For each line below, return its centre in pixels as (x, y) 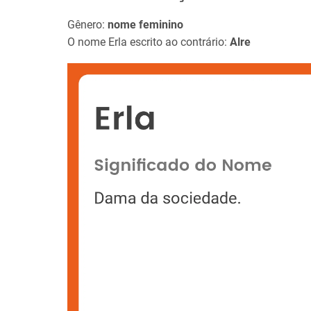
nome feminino (145, 25)
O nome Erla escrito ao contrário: (149, 42)
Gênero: (87, 25)
